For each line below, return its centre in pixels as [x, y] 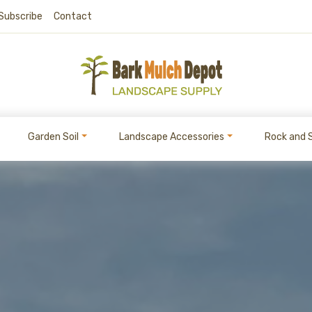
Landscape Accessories [172, 137]
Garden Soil [54, 137]
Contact [73, 16]
